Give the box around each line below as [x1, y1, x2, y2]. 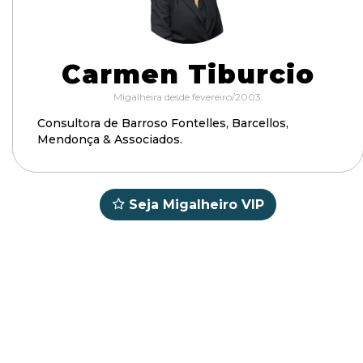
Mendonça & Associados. [37, 132, 182, 147]
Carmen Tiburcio [62, 58, 314, 90]
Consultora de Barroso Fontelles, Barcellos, [37, 116, 288, 130]
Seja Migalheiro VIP [129, 197, 264, 212]
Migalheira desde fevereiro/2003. [113, 91, 263, 103]
